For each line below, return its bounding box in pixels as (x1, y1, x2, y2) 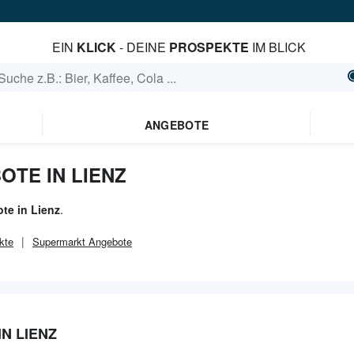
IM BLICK (249, 38, 307, 56)
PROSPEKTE (169, 38, 250, 56)
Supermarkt (32, 234, 85, 249)
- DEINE (116, 38, 170, 56)
